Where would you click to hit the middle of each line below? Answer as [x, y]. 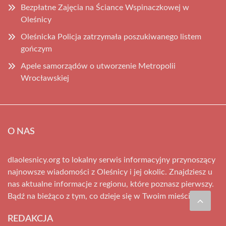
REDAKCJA [30, 219]
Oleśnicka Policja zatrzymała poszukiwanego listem [111, 37]
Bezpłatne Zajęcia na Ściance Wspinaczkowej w [105, 8]
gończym [36, 49]
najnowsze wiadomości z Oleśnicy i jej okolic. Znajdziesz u [110, 172]
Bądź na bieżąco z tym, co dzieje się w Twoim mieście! [102, 196]
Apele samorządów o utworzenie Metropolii [98, 66]
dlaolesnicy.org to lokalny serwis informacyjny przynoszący [111, 160]
